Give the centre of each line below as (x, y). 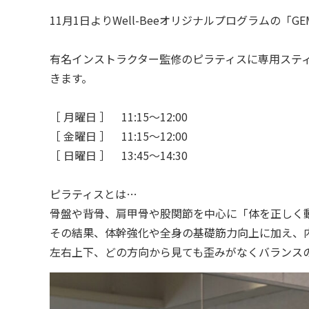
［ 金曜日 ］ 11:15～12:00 (119, 136)
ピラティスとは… (93, 194)
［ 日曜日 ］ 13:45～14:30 (119, 156)
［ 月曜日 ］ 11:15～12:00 (119, 117)
